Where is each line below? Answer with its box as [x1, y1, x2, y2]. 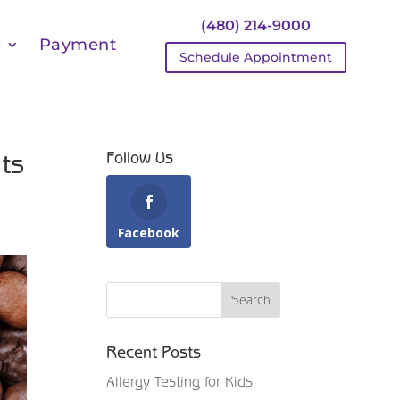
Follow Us [106, 148, 174, 167]
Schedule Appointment [179, 49, 333, 66]
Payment [38, 35, 117, 54]
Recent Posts [106, 343, 202, 362]
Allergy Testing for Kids [106, 373, 254, 389]
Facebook [118, 224, 180, 241]
